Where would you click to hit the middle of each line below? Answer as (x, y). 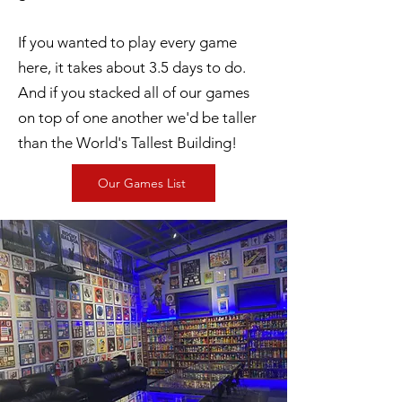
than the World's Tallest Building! (129, 143)
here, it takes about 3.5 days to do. (132, 67)
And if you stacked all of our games (134, 92)
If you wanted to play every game (127, 42)
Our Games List (142, 183)
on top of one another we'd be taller (137, 118)
